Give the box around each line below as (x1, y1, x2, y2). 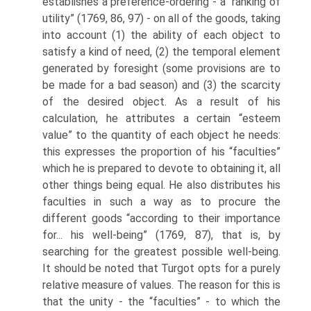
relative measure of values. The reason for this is (42, 278, 280, 292)
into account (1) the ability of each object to (42, 28, 280, 42)
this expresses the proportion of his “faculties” (42, 145, 280, 158)
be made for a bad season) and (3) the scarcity (42, 78, 280, 92)
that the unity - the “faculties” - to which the (42, 295, 280, 308)
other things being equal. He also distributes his (42, 178, 280, 192)
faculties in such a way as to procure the (42, 195, 280, 208)
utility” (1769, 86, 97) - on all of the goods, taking (42, 12, 280, 25)
